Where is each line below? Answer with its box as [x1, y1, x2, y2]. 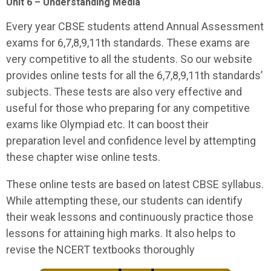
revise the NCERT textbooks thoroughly [6, 243, 195, 256]
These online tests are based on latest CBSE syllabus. [6, 178, 264, 191]
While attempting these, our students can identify [6, 194, 243, 207]
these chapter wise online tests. [6, 151, 160, 163]
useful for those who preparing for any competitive [6, 102, 250, 114]
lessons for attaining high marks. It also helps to [6, 227, 235, 240]
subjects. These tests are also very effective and [6, 85, 242, 98]
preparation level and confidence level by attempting [6, 134, 256, 147]
